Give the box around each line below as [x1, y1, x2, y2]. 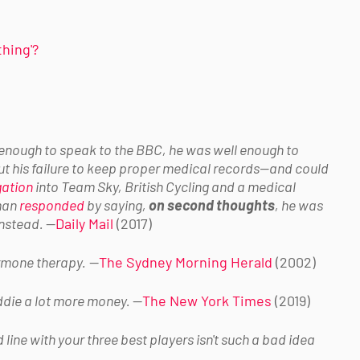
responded [19, 195, 84, 214]
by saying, [84, 195, 149, 214]
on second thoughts [149, 195, 275, 214]
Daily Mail [55, 214, 113, 232]
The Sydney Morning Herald [99, 252, 272, 271]
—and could [260, 158, 329, 177]
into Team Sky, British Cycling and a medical [33, 177, 296, 195]
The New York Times [142, 291, 272, 309]
